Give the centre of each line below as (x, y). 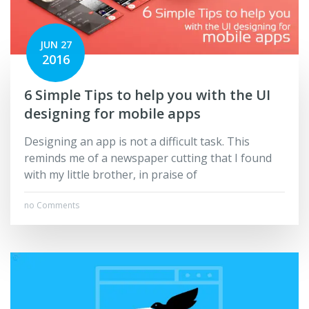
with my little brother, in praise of (111, 175)
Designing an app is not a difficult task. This (137, 142)
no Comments (52, 206)
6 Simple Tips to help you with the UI (147, 95)
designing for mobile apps (112, 114)
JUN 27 (56, 45)
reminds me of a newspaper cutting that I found (148, 158)
